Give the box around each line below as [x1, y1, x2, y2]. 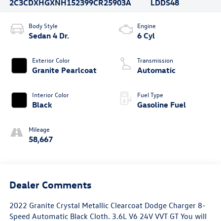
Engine [137, 21, 156, 30]
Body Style [28, 21, 58, 30]
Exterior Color [32, 56, 70, 65]
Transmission [137, 56, 173, 65]
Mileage [28, 125, 50, 134]
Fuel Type [137, 90, 163, 99]
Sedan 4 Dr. [28, 31, 69, 41]
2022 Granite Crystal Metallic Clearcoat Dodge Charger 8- [9, 200, 206, 210]
